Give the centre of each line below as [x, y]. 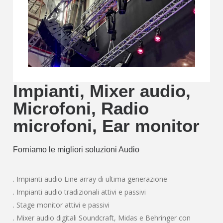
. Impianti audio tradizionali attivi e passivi [80, 192]
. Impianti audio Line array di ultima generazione [90, 179]
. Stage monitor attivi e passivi [61, 205]
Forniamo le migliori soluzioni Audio [76, 150]
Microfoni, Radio [81, 109]
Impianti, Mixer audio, [102, 91]
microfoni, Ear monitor [107, 126]
